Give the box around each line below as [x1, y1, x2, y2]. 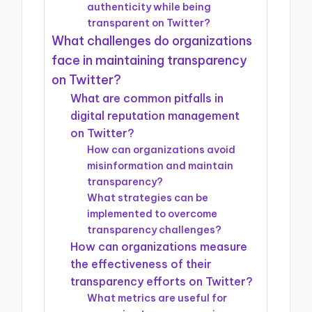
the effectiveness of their [70, 256, 212, 271]
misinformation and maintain [87, 159, 234, 172]
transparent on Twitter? [87, 16, 211, 29]
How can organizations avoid [87, 143, 236, 156]
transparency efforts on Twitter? [70, 274, 253, 288]
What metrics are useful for [87, 291, 228, 304]
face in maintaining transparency [52, 52, 247, 68]
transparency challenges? [87, 223, 222, 236]
